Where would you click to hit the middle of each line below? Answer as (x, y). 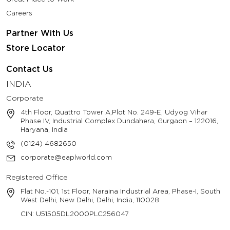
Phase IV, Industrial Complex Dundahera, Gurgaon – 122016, (119, 121)
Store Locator (36, 48)
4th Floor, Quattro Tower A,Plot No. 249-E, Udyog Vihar (114, 112)
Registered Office (37, 177)
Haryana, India (44, 130)
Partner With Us (40, 33)
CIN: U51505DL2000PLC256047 (75, 214)
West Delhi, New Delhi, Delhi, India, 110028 (90, 200)
